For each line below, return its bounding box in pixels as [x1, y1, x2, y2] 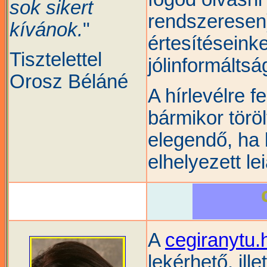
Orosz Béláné [10, 71, 128, 93]
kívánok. [10, 18, 83, 41]
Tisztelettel [10, 49, 102, 71]
